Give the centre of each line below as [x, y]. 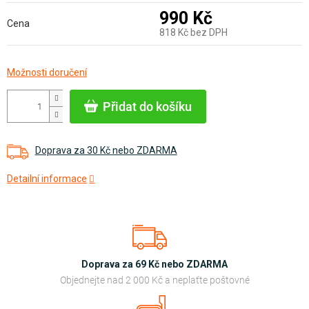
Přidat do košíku [147, 106]
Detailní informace [47, 178]
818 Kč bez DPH [193, 32]
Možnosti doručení [47, 72]
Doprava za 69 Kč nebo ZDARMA [154, 264]
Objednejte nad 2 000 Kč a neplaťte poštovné [154, 280]
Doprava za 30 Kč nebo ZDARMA [106, 151]
